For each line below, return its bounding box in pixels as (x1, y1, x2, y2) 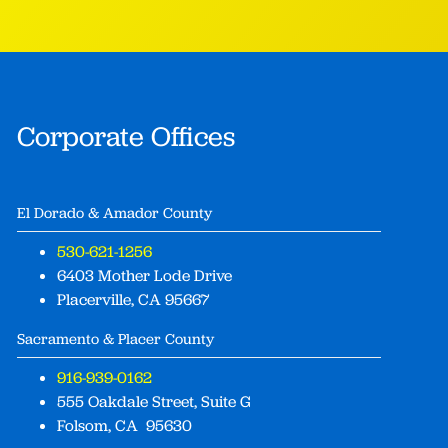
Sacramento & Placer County (16, 329, 214, 350)
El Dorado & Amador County (16, 203, 212, 224)
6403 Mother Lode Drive (56, 265, 232, 287)
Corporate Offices (16, 118, 235, 156)
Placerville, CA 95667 (56, 289, 209, 311)
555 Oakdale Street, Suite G (56, 391, 250, 413)
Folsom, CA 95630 (56, 415, 196, 437)
